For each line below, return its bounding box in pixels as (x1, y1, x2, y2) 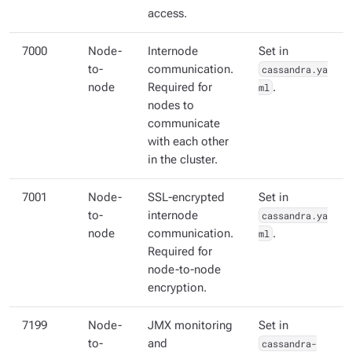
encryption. (148, 281, 207, 295)
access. (148, 7, 187, 20)
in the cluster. (148, 153, 218, 167)
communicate (148, 117, 220, 130)
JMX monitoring (148, 319, 233, 332)
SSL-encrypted (148, 191, 225, 204)
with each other (148, 135, 229, 148)
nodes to (148, 99, 194, 112)
